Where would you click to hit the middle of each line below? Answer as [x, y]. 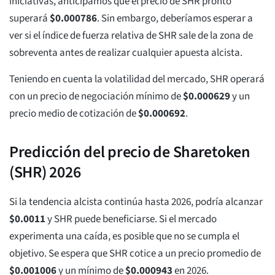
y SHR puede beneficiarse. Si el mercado [131, 219]
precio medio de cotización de [74, 114]
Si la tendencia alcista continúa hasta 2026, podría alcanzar [136, 202]
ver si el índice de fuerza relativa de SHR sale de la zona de [131, 36]
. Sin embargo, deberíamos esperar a [175, 19]
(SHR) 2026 [45, 172]
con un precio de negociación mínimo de [96, 97]
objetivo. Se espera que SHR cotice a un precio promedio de [135, 254]
